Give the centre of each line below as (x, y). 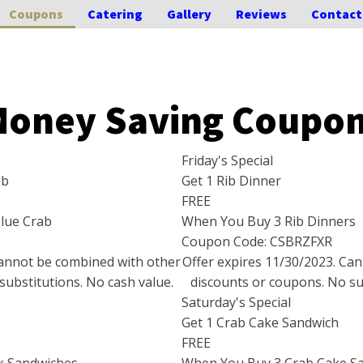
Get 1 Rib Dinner (231, 181)
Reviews (261, 14)
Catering (115, 14)
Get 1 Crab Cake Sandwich (260, 322)
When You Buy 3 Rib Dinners (269, 221)
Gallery (189, 14)
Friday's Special (227, 160)
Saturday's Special (236, 302)
